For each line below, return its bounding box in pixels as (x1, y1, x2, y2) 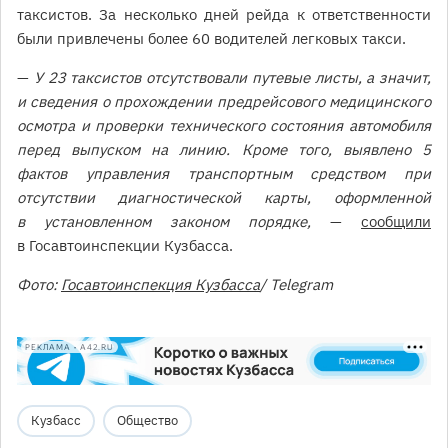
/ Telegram (260, 275, 333, 295)
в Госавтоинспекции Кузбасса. (17, 236, 237, 256)
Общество (117, 412, 178, 430)
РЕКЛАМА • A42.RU (25, 342, 114, 352)
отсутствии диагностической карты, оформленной (17, 188, 431, 208)
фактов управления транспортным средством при (17, 164, 431, 184)
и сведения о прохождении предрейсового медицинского (17, 92, 431, 112)
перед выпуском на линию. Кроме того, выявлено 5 (17, 140, 431, 160)
